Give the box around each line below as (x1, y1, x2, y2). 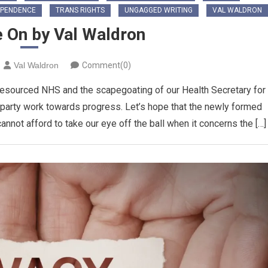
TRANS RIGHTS (56, 6, 105, 15)
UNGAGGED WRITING (124, 6, 193, 15)
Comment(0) (82, 60, 131, 71)
